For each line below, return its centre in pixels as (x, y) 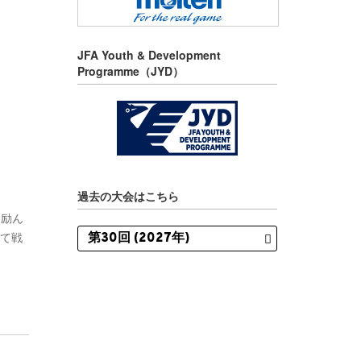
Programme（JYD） (131, 71)
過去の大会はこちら (128, 195)
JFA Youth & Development (149, 54)
